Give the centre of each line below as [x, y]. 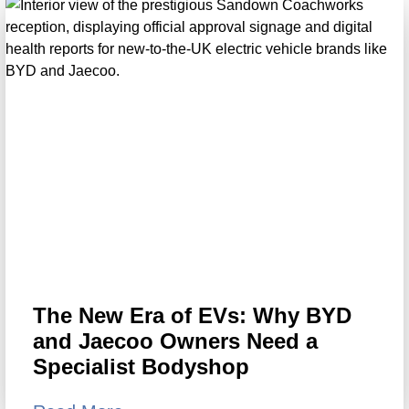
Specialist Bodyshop [141, 367]
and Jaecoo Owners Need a [175, 341]
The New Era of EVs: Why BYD [192, 316]
